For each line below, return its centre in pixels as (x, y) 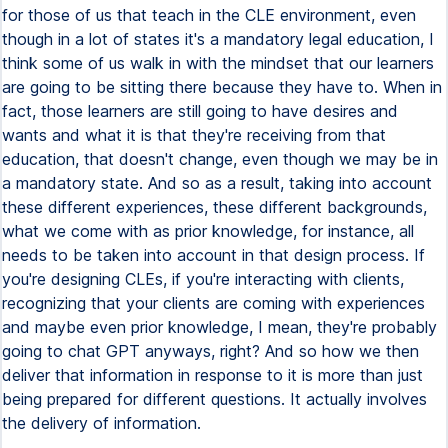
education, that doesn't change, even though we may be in (220, 159)
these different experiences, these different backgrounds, (214, 207)
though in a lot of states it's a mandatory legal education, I (218, 39)
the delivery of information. (101, 423)
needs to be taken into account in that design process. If (213, 255)
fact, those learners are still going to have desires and (200, 111)
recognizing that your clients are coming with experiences (213, 303)
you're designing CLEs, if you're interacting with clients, (203, 279)
